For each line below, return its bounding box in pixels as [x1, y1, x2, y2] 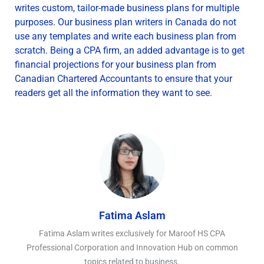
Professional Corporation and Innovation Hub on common [26, 243, 238, 252]
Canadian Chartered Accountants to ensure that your [15, 73, 232, 84]
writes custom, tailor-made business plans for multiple [15, 2, 239, 14]
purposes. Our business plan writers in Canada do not [15, 16, 236, 28]
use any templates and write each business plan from [15, 31, 236, 42]
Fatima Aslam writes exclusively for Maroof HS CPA [39, 229, 225, 238]
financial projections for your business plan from [15, 59, 216, 70]
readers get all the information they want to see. [15, 87, 214, 98]
